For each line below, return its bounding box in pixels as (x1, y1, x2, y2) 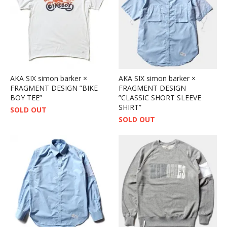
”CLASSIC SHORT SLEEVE (119, 92, 201, 102)
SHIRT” (119, 102, 141, 112)
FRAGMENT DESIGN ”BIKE (10, 83, 98, 93)
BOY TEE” (10, 92, 42, 102)
